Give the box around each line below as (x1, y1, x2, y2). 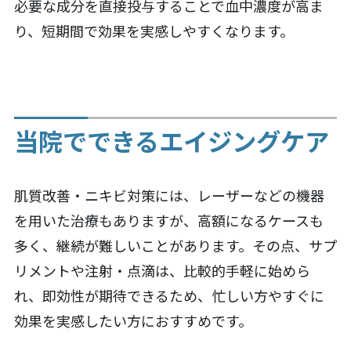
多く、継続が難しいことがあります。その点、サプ (13, 234, 337, 255)
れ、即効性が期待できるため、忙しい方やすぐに (13, 284, 324, 306)
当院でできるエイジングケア (13, 123, 329, 159)
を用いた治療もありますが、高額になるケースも (13, 209, 324, 230)
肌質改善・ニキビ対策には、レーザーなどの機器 (13, 184, 324, 205)
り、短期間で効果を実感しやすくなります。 (13, 20, 294, 41)
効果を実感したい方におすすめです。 (13, 309, 252, 331)
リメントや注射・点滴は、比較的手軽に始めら (13, 259, 310, 280)
